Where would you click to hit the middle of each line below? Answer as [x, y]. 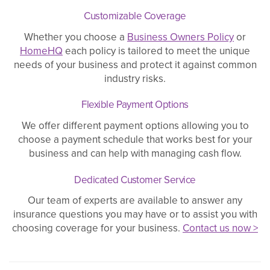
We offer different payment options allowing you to [135, 126]
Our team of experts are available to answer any [135, 201]
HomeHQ [41, 51]
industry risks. [135, 78]
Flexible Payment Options [135, 105]
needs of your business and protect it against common [135, 64]
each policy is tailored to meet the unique [156, 51]
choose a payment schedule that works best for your [135, 140]
